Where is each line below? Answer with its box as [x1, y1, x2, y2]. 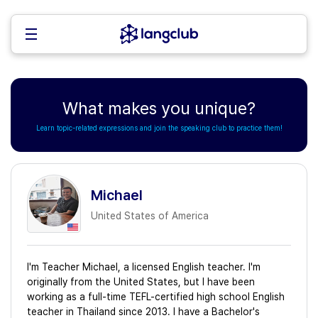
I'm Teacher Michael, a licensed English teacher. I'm [27, 261, 261, 273]
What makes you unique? [62, 98, 256, 119]
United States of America [91, 210, 209, 221]
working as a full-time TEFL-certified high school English [27, 291, 285, 302]
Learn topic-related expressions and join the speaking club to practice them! [35, 124, 283, 132]
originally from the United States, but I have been [27, 276, 255, 287]
